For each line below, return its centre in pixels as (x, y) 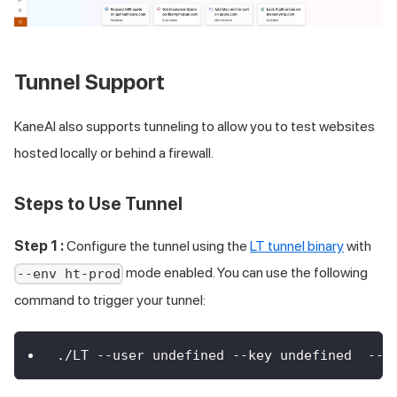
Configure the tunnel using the (157, 246)
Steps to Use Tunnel (98, 204)
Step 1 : (39, 246)
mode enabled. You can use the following (246, 273)
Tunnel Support (90, 82)
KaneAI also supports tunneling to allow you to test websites (195, 127)
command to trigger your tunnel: (110, 300)
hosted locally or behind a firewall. (114, 153)
